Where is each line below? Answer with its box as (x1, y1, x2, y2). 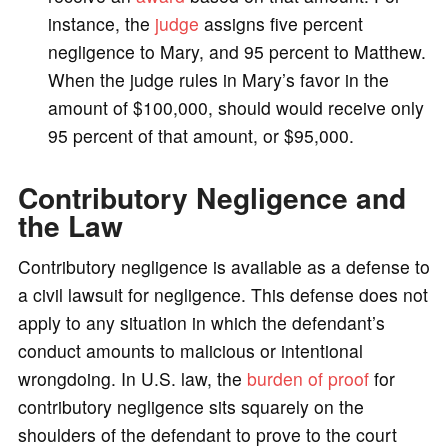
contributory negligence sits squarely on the (17, 393, 364, 419)
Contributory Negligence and (17, 176, 406, 218)
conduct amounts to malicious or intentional (17, 337, 363, 363)
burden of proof (246, 365, 369, 391)
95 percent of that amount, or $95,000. (47, 122, 354, 148)
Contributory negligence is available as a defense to (17, 253, 430, 279)
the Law (17, 204, 123, 246)
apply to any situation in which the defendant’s (17, 309, 385, 335)
